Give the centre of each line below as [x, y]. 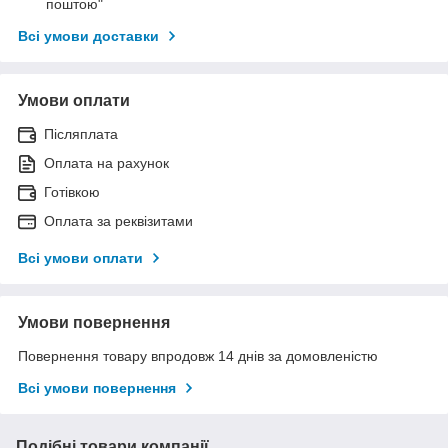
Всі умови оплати [80, 257]
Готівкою [72, 191]
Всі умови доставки [88, 35]
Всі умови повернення [97, 387]
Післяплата [81, 133]
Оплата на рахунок [106, 162]
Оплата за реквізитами [118, 220]
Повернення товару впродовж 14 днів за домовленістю [198, 355]
